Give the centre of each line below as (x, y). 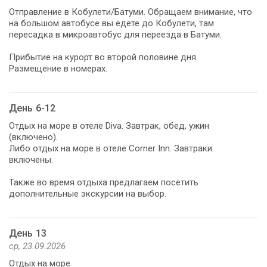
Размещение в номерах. (58, 68)
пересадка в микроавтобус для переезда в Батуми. (115, 34)
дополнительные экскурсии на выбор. (88, 193)
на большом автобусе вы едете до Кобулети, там (111, 23)
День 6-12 (32, 108)
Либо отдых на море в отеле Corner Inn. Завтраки (111, 148)
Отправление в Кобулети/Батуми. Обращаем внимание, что (131, 12)
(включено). (33, 137)
